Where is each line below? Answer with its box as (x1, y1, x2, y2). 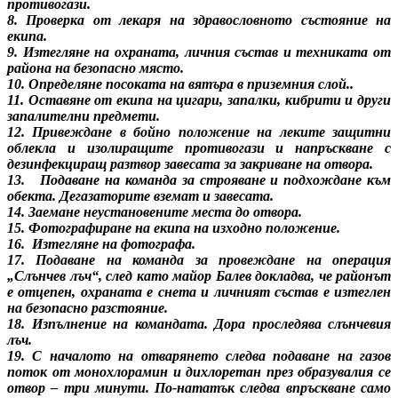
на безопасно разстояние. (7, 299, 168, 315)
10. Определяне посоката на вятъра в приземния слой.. (7, 76, 354, 92)
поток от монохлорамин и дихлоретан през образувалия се (7, 363, 391, 379)
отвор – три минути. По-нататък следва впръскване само (7, 379, 391, 395)
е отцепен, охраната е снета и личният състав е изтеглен (7, 283, 391, 299)
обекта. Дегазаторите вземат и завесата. (7, 187, 274, 203)
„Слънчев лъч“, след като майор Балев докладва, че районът (7, 267, 391, 283)
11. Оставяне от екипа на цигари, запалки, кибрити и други (7, 92, 391, 107)
